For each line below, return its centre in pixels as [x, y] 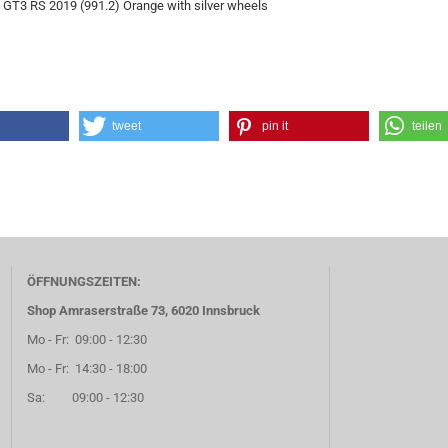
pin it [275, 126]
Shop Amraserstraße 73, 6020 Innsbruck [144, 310]
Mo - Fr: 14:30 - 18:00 [87, 368]
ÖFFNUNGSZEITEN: [84, 281]
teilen [427, 126]
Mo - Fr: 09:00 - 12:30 [89, 339]
